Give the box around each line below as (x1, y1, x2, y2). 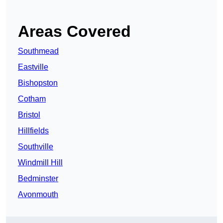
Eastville (18, 63, 48, 72)
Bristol (18, 111, 40, 119)
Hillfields (18, 126, 49, 135)
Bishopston (18, 79, 58, 88)
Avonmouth (18, 190, 58, 199)
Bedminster (18, 174, 58, 183)
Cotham (18, 95, 46, 104)
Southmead (18, 47, 59, 56)
